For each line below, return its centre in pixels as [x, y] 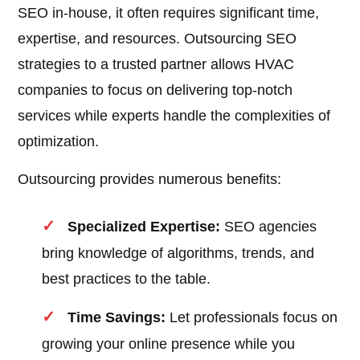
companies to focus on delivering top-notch [155, 90]
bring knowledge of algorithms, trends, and [178, 254]
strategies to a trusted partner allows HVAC [156, 65]
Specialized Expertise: [144, 227]
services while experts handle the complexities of [174, 116]
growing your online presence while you [169, 344]
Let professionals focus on [252, 318]
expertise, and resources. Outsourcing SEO [157, 39]
